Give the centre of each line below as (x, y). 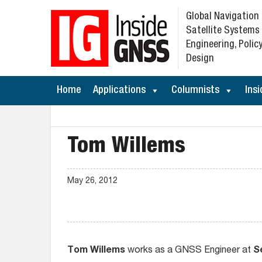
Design (200, 59)
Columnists (195, 91)
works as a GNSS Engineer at (189, 251)
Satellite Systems (223, 31)
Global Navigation (223, 17)
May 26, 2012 (92, 181)
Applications (119, 91)
